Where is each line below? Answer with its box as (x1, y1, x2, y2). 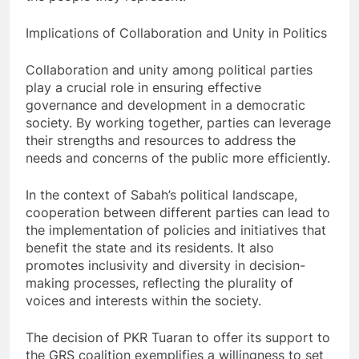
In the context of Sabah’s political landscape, (26, 187, 297, 204)
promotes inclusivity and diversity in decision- (26, 257, 305, 274)
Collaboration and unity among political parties (26, 62, 313, 79)
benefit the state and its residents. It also (26, 240, 274, 256)
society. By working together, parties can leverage (26, 115, 331, 131)
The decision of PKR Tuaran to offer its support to (26, 329, 330, 346)
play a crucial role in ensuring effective (26, 79, 261, 96)
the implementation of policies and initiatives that (26, 222, 326, 239)
